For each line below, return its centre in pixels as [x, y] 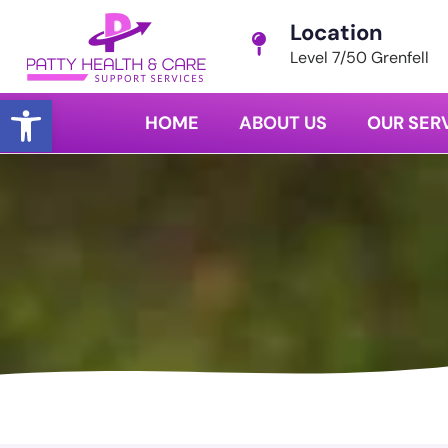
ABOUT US [283, 122]
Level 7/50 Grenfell [360, 57]
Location [337, 32]
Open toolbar [62, 109]
